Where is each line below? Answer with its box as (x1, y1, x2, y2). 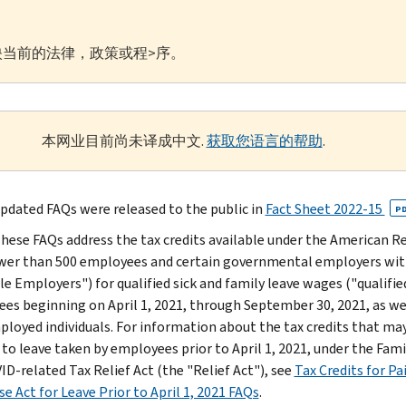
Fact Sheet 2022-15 (265, 198, 385, 218)
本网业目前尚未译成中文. (41, 130, 207, 150)
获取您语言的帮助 (206, 130, 323, 150)
